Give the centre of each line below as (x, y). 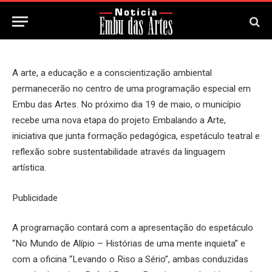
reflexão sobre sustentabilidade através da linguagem (119, 152)
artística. (29, 168)
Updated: (100, 17)
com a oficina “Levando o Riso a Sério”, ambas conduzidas (130, 260)
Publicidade (35, 198)
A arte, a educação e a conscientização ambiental (112, 73)
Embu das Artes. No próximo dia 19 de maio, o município (127, 104)
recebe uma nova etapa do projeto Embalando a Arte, (119, 120)
